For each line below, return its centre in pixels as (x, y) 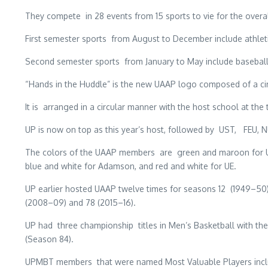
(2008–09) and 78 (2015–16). (80, 202)
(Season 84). (49, 239)
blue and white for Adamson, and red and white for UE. (131, 166)
